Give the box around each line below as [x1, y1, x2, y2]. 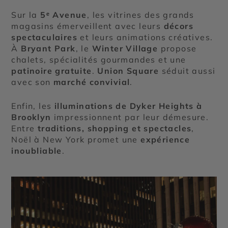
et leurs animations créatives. [77, 32, 213, 42]
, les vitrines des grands [87, 9, 194, 20]
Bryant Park [21, 43, 76, 53]
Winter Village [92, 43, 158, 53]
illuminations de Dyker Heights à [54, 100, 203, 111]
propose [158, 43, 197, 53]
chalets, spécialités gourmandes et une [11, 54, 186, 65]
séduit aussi [159, 65, 216, 76]
